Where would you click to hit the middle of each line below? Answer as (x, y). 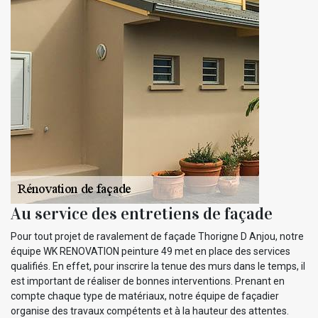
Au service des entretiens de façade (142, 213)
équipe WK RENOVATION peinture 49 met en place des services (150, 251)
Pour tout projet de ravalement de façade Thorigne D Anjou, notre (157, 236)
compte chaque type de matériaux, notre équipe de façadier (145, 296)
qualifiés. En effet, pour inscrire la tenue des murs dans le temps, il (158, 266)
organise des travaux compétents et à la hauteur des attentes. (150, 311)
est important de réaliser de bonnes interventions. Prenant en (148, 281)
